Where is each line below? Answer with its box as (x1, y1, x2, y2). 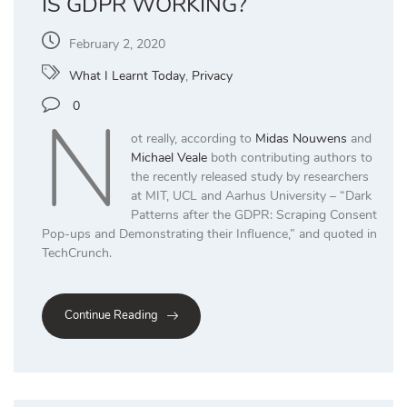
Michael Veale (130, 149, 207, 167)
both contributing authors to (206, 149, 372, 167)
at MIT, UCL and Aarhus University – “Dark (130, 187, 372, 205)
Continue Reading (65, 307, 158, 324)
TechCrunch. (42, 244, 112, 263)
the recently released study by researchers (130, 168, 369, 186)
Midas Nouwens (254, 130, 347, 148)
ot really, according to (130, 130, 255, 148)
